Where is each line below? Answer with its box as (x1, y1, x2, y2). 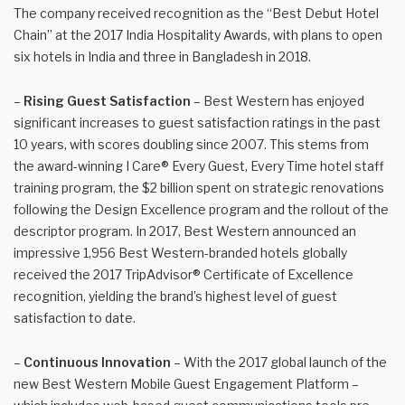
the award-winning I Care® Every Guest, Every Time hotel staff (14, 157, 384, 174)
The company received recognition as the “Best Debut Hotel (14, 5, 379, 21)
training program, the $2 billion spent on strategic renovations (14, 179, 384, 195)
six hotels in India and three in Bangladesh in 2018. (14, 48, 311, 64)
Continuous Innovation (24, 353, 171, 370)
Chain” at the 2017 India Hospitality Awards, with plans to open (14, 26, 382, 42)
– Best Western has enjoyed (191, 92, 364, 108)
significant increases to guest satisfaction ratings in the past (14, 114, 381, 130)
